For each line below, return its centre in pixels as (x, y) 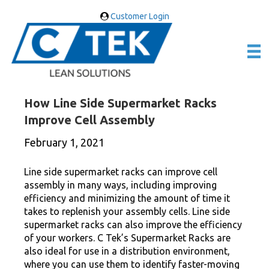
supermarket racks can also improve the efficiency (133, 225)
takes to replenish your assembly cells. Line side (127, 212)
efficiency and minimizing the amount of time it (127, 198)
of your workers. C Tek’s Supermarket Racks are (127, 238)
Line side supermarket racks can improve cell (121, 172)
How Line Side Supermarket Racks (120, 103)
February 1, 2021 (64, 143)
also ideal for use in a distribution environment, (127, 251)
